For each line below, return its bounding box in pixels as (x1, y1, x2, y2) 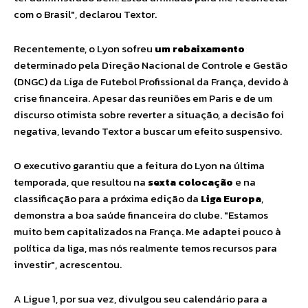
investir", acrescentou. (14, 256, 122, 272)
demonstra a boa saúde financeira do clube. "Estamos (14, 207, 268, 223)
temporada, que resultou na (14, 174, 148, 190)
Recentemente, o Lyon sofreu (14, 41, 155, 56)
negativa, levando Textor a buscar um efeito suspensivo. (14, 123, 282, 139)
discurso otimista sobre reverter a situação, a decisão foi (14, 107, 284, 122)
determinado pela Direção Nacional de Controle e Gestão (14, 57, 287, 73)
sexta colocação (148, 174, 233, 190)
